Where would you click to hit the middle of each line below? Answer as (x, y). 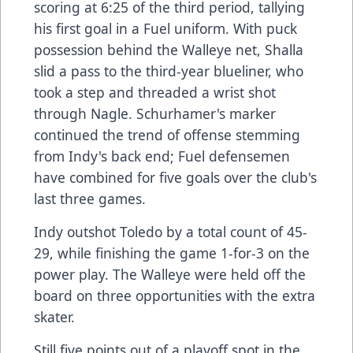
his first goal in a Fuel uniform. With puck (165, 29)
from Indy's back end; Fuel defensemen (162, 156)
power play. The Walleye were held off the (170, 275)
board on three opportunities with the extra (175, 296)
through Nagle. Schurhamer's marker (155, 114)
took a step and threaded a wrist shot (155, 93)
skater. (54, 317)
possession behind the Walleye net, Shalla (169, 50)
